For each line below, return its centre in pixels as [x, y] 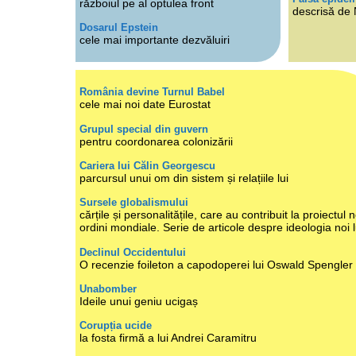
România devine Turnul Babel [152, 92]
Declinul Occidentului [132, 252]
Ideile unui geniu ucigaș [138, 302]
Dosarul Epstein [118, 28]
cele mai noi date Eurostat [145, 104]
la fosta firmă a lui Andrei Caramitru [168, 338]
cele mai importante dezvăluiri [154, 40]
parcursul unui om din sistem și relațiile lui [184, 178]
